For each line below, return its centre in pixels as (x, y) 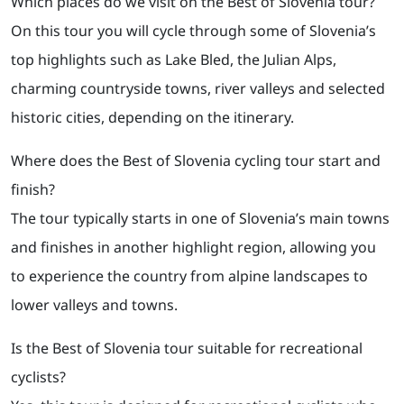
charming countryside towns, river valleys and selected (198, 89)
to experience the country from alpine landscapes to (189, 276)
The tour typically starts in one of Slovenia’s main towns (200, 219)
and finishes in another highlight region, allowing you (193, 248)
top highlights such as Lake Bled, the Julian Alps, (174, 60)
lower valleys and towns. (94, 305)
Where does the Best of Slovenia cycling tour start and (196, 161)
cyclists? (38, 377)
